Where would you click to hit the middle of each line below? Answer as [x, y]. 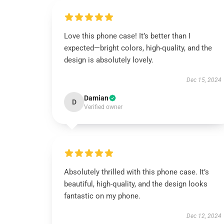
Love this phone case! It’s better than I [127, 36]
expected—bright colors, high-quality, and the [138, 48]
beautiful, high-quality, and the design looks [136, 184]
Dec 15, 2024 [204, 80]
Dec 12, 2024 [204, 216]
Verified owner [103, 107]
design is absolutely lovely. [109, 60]
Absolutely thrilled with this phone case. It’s [136, 172]
